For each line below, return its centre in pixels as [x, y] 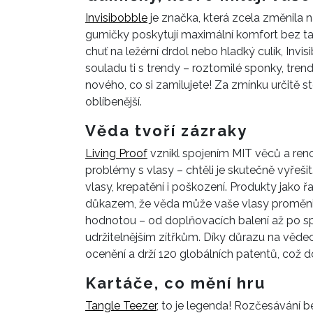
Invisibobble [116, 18]
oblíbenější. [114, 102]
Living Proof [116, 154]
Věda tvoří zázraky [166, 131]
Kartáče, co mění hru [175, 283]
